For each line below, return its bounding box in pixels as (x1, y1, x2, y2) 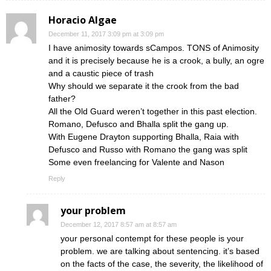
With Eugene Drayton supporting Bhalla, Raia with (48, 132, 239, 142)
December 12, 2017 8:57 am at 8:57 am (60, 221, 177, 229)
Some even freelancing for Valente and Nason (48, 157, 224, 168)
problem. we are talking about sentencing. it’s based (60, 246, 260, 256)
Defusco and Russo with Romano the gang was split (48, 145, 247, 155)
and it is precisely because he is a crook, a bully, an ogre (48, 56, 264, 66)
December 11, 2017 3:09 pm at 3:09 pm (48, 30, 164, 38)
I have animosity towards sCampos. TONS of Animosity (48, 43, 259, 53)
